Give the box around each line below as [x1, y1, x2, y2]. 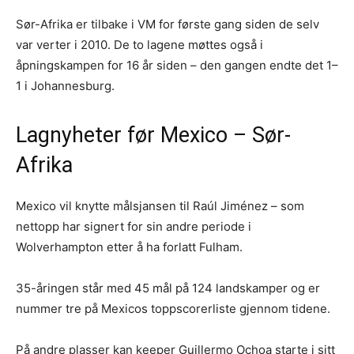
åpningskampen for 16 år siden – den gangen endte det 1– [16, 57, 338, 73]
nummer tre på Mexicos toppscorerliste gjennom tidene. [16, 300, 330, 316]
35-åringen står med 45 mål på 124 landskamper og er [16, 280, 320, 296]
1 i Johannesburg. [16, 77, 115, 93]
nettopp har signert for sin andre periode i [16, 218, 251, 234]
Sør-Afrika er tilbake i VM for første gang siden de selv [16, 16, 319, 32]
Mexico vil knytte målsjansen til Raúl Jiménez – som [16, 198, 304, 213]
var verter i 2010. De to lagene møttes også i [16, 36, 263, 52]
